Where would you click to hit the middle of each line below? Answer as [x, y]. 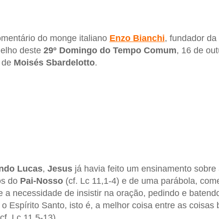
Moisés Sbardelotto [54, 63]
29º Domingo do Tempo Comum [110, 51]
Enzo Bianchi [137, 38]
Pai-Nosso [41, 181]
